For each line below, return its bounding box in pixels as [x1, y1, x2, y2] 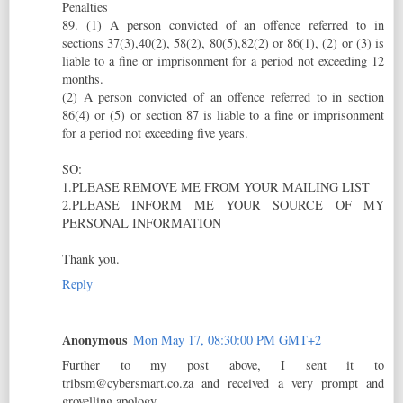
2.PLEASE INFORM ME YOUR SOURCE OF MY [62, 195, 384, 213]
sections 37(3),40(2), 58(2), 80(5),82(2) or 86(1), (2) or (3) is [62, 33, 384, 51]
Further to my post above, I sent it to [62, 355, 384, 373]
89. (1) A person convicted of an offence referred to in [62, 15, 384, 33]
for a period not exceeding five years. [62, 123, 248, 141]
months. [62, 69, 103, 87]
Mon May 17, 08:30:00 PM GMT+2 [133, 330, 321, 348]
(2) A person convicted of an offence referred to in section [62, 87, 384, 105]
